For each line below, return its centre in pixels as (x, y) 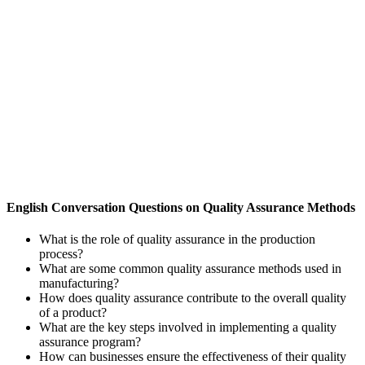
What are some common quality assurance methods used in (190, 269)
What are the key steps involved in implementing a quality (188, 328)
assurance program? (90, 342)
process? (61, 254)
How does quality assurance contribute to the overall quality (193, 298)
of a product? (73, 313)
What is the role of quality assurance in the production (177, 240)
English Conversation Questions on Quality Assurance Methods (181, 208)
